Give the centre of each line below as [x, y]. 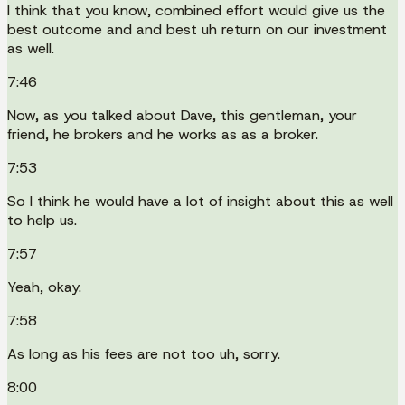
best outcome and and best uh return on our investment [197, 29]
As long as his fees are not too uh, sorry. [144, 353]
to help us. [42, 220]
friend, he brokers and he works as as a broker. [163, 134]
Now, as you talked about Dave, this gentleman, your [182, 115]
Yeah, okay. [44, 287]
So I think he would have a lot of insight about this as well [200, 201]
